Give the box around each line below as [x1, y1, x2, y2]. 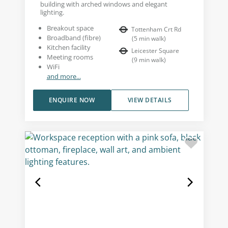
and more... [46, 71, 81, 81]
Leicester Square [131, 46, 179, 55]
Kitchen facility [46, 42, 91, 52]
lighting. [40, 7, 64, 17]
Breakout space [46, 23, 94, 33]
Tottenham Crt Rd [131, 24, 181, 34]
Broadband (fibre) [46, 33, 101, 42]
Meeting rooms [46, 52, 93, 62]
